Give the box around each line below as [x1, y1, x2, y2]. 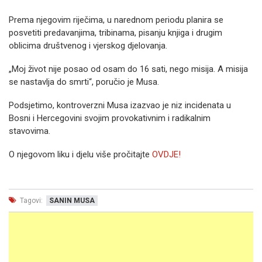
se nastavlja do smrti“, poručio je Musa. [9, 77, 159, 87]
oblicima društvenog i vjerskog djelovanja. [9, 40, 167, 51]
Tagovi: [18, 196, 43, 205]
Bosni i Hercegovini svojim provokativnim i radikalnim [9, 113, 211, 123]
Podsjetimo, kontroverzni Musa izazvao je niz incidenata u [9, 100, 231, 111]
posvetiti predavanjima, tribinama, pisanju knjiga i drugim [9, 27, 222, 38]
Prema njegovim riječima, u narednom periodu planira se [9, 15, 223, 25]
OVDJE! [152, 149, 181, 160]
